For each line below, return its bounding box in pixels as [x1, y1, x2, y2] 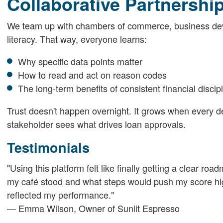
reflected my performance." [6, 188, 114, 201]
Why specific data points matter [18, 55, 142, 68]
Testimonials [6, 138, 90, 157]
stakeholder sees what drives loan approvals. [6, 117, 186, 130]
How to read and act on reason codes [18, 68, 167, 81]
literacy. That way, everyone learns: [6, 32, 147, 45]
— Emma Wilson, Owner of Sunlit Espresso [6, 201, 180, 215]
